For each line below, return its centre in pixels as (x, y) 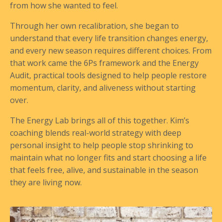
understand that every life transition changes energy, (109, 38)
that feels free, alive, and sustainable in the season (104, 170)
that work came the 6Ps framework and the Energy (104, 63)
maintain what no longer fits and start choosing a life (108, 158)
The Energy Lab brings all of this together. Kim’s (100, 121)
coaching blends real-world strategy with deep (96, 133)
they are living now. (46, 183)
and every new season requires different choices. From (111, 51)
